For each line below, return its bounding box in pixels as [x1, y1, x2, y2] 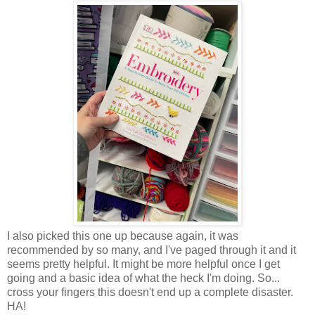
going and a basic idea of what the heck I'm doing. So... [7, 272, 280, 285]
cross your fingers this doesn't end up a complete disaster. [7, 286, 293, 299]
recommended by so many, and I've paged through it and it [7, 244, 296, 257]
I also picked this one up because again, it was [7, 230, 238, 243]
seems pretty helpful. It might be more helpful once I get [7, 258, 280, 271]
